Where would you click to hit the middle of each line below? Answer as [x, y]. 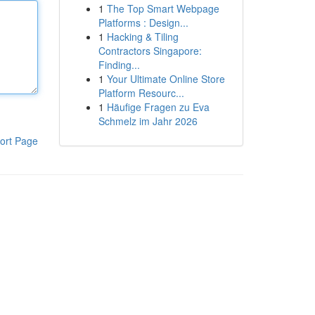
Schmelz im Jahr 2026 [148, 121]
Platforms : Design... [143, 22]
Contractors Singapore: [150, 51]
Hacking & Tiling [142, 37]
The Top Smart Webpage [163, 8]
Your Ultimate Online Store [166, 79]
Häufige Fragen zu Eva [158, 107]
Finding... [119, 65]
